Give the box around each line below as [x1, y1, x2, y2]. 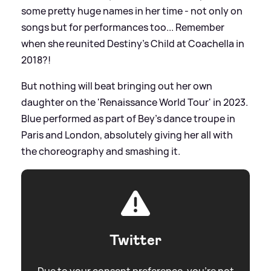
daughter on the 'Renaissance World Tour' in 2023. [21, 95, 248, 109]
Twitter [109, 230, 162, 250]
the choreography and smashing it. [21, 144, 180, 158]
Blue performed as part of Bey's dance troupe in [21, 111, 235, 125]
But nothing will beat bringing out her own [21, 79, 212, 93]
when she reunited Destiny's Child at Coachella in [21, 36, 244, 50]
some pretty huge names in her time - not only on [21, 4, 243, 18]
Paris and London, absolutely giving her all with [21, 128, 233, 142]
